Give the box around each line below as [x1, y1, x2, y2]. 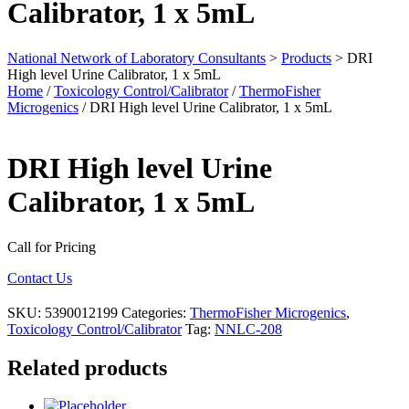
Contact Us [7, 269, 72, 286]
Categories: [121, 304, 190, 320]
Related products [7, 355, 167, 380]
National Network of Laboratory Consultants [7, 49, 266, 66]
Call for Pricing [7, 238, 96, 255]
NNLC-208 [215, 320, 282, 337]
